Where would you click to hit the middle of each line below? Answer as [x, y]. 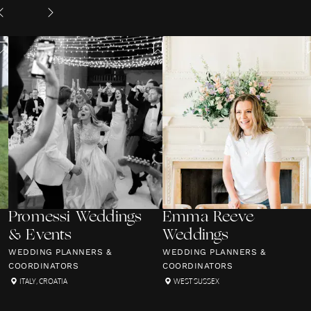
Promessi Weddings [75, 218]
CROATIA [53, 281]
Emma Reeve [208, 218]
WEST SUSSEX [196, 281]
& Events [40, 236]
